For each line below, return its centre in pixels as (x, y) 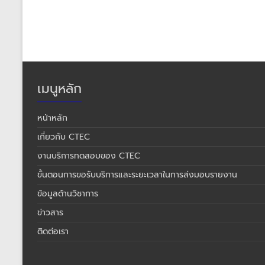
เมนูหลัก (59, 88)
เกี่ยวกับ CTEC (64, 137)
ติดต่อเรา (53, 232)
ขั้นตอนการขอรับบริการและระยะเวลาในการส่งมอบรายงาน (137, 175)
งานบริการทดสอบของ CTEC (89, 156)
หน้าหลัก (52, 118)
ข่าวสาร (50, 213)
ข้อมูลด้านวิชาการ (68, 194)
